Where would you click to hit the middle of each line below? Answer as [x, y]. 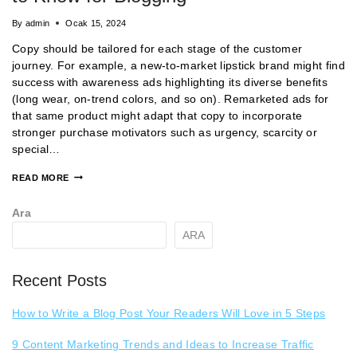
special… [36, 149]
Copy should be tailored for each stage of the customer [157, 48]
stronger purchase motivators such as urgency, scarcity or [165, 132]
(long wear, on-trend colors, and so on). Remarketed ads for [171, 98]
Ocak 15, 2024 [96, 23]
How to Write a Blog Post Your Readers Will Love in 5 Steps [169, 314]
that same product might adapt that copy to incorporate [157, 115]
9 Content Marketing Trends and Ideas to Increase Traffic [163, 345]
